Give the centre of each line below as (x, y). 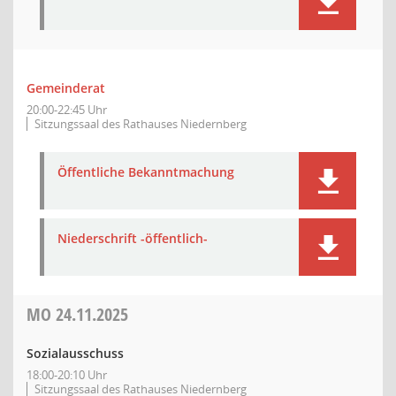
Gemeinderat (66, 88)
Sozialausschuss (75, 353)
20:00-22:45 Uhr (67, 110)
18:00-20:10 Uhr (67, 375)
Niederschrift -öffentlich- (133, 238)
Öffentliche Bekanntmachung (146, 172)
